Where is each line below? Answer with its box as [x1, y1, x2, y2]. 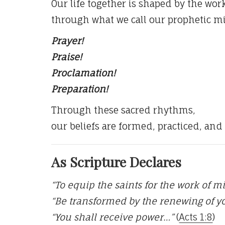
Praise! [51, 51, 82, 62]
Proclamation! [51, 67, 116, 78]
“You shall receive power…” [51, 211, 174, 222]
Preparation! [51, 83, 108, 94]
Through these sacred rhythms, [51, 104, 195, 116]
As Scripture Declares [51, 152, 181, 171]
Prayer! [51, 35, 83, 46]
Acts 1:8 [179, 211, 212, 222]
